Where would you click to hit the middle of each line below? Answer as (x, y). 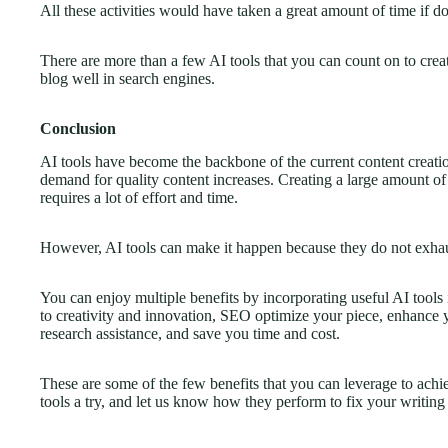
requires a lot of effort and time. (141, 197)
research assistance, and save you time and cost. (192, 333)
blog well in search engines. (127, 78)
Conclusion (78, 128)
